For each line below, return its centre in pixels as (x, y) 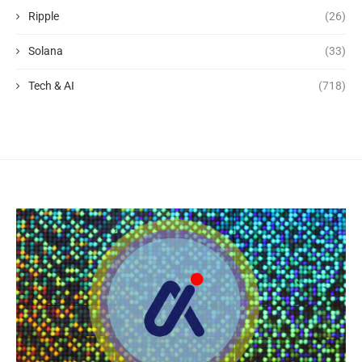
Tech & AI (51, 85)
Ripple (44, 16)
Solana (46, 51)
